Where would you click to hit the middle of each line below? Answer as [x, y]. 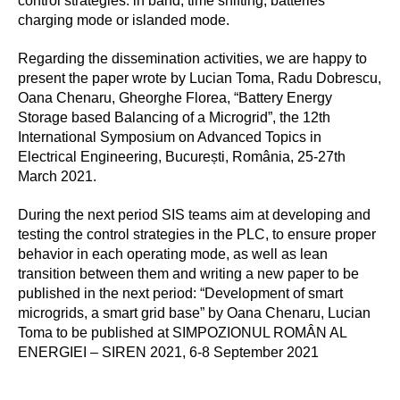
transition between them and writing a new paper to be [188, 273]
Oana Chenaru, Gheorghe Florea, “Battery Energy [175, 97]
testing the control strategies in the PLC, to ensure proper [197, 234]
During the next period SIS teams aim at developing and [194, 214]
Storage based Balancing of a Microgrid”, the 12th [174, 117]
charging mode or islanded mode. [124, 20]
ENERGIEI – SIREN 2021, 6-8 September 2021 [168, 352]
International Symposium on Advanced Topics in [170, 137]
